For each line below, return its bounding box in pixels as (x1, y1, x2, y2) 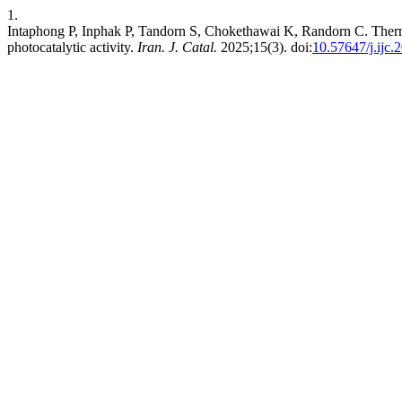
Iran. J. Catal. (137, 39, 217, 55)
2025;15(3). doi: (217, 39, 312, 55)
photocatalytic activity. (7, 39, 137, 55)
